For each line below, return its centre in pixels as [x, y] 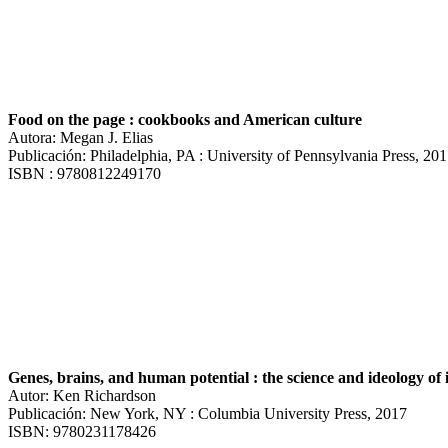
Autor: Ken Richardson [82, 395]
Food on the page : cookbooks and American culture [185, 119]
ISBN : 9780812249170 [84, 173]
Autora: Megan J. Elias [80, 137]
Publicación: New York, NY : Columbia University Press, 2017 [207, 413]
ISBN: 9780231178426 [82, 431]
